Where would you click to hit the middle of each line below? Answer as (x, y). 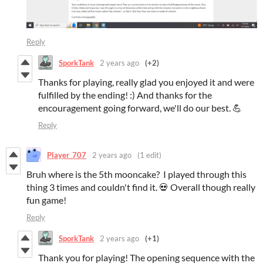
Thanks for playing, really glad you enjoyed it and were (146, 82)
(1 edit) (149, 155)
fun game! (46, 200)
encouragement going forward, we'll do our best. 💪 (140, 108)
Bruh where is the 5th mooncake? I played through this (136, 174)
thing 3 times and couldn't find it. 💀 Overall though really (141, 187)
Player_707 (67, 155)
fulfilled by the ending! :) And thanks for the (125, 95)
